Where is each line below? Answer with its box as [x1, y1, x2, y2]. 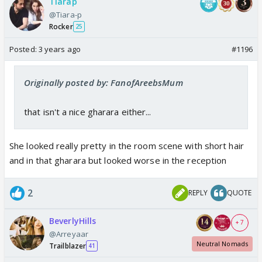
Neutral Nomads [196, 239, 248, 249]
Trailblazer [49, 240, 87, 251]
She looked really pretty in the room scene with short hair [9, 139, 244, 151]
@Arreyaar [49, 228, 88, 239]
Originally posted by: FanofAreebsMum [24, 76, 183, 88]
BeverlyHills [49, 215, 96, 226]
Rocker [49, 21, 73, 32]
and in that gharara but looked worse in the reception [9, 154, 227, 166]
